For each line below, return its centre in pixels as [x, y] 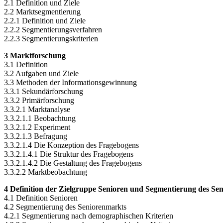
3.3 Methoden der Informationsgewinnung [70, 82]
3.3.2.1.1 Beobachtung [40, 118]
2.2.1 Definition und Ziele [45, 20]
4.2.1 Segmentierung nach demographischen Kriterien [89, 216]
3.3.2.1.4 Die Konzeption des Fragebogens [71, 145]
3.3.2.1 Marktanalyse [37, 109]
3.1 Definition [26, 64]
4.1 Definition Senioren [41, 198]
